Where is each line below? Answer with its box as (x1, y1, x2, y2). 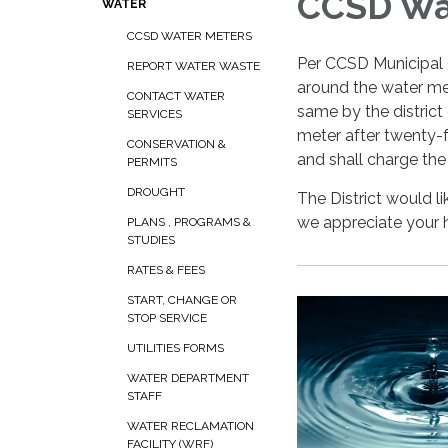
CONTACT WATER (127, 89, 225, 103)
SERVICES (127, 107, 182, 121)
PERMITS (127, 155, 177, 169)
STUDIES (127, 233, 175, 247)
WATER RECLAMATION (127, 419, 254, 433)
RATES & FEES (127, 263, 205, 277)
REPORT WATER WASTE (127, 59, 260, 73)
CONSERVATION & (127, 137, 226, 151)
